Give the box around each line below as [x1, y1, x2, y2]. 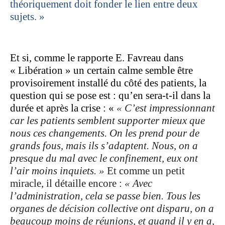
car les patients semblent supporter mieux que [10, 115, 205, 127]
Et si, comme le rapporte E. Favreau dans [10, 52, 183, 64]
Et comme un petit [104, 165, 185, 177]
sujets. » [10, 11, 45, 23]
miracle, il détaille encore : [10, 177, 125, 190]
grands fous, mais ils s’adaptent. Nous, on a [10, 140, 198, 152]
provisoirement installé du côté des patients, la [10, 77, 206, 89]
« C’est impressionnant [117, 102, 215, 115]
